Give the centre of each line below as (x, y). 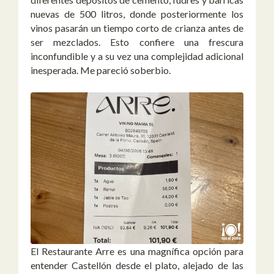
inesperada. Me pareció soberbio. (101, 70)
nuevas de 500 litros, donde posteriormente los (137, 13)
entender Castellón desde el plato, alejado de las (137, 265)
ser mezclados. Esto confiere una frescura (137, 42)
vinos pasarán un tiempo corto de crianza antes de (137, 28)
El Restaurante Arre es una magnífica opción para (137, 251)
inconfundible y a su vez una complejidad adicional (137, 56)
